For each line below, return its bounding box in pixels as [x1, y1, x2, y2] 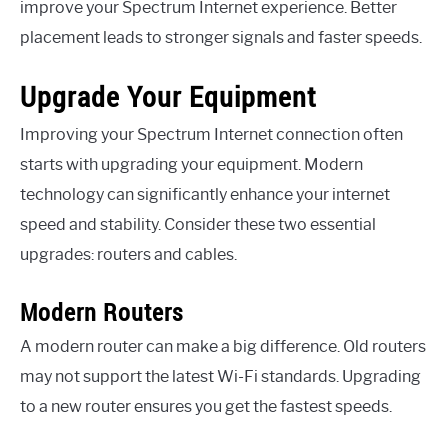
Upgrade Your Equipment [20, 77, 317, 115]
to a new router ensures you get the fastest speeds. [20, 396, 392, 416]
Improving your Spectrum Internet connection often [20, 124, 403, 144]
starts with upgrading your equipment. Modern [20, 154, 363, 174]
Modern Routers [20, 295, 183, 328]
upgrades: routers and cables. [20, 244, 237, 264]
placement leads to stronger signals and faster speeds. [20, 27, 422, 47]
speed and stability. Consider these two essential [20, 214, 376, 234]
